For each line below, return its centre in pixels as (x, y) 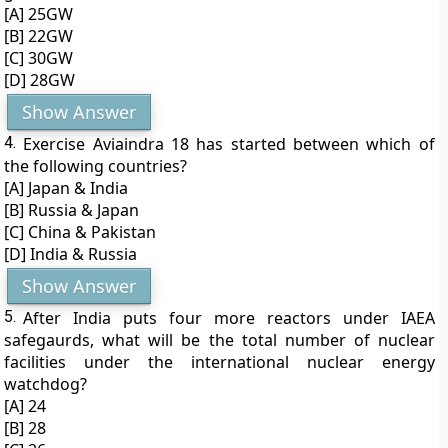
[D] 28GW (40, 80)
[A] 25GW (39, 14)
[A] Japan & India (66, 188)
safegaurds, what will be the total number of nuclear (219, 340)
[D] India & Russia (71, 254)
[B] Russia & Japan (72, 210)
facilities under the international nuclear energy (219, 362)
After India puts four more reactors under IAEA (229, 318)
